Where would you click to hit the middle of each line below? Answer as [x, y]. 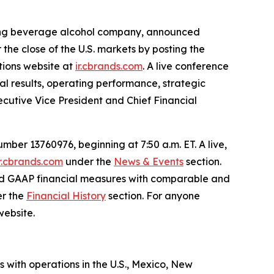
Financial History [66, 196]
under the [88, 161]
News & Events [149, 161]
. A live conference [186, 66]
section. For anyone [153, 196]
